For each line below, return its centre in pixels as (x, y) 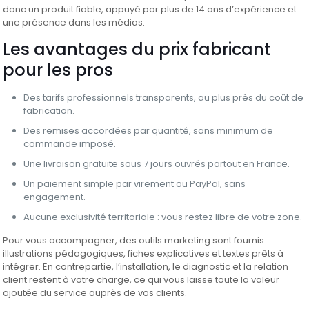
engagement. (55, 197)
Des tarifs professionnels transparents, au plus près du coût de (164, 98)
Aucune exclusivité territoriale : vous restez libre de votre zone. (163, 217)
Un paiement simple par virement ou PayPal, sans (135, 184)
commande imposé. (70, 144)
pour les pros (58, 70)
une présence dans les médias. (74, 23)
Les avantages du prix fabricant (137, 50)
